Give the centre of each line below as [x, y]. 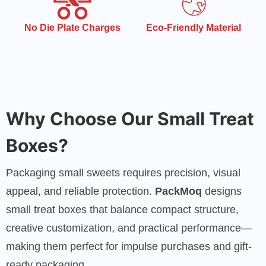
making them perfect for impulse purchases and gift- [129, 246]
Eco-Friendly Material [72, 27]
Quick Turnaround [194, 27]
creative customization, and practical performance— [129, 228]
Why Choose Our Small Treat [130, 118]
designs [222, 191]
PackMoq [178, 191]
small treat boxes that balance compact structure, [122, 209]
